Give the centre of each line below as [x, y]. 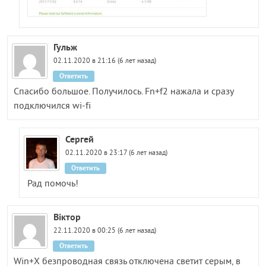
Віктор [67, 217]
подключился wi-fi [52, 106]
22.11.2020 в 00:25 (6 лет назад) [105, 231]
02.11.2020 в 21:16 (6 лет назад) [105, 61]
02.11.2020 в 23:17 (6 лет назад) [116, 153]
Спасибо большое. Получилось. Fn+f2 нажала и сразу [123, 92]
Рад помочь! [53, 184]
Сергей [79, 139]
